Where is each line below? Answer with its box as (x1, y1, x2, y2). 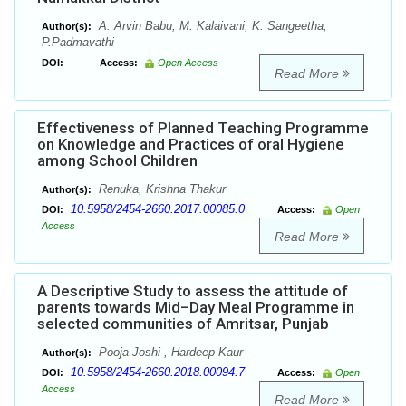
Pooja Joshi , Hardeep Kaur (95, 345, 243, 360)
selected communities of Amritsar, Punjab (37, 314, 329, 333)
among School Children (37, 151, 198, 170)
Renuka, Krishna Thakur (95, 182, 226, 197)
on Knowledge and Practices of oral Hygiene (37, 135, 344, 154)
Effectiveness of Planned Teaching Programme (37, 119, 369, 138)
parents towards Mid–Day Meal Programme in (37, 298, 354, 317)
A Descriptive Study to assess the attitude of (37, 282, 348, 301)
